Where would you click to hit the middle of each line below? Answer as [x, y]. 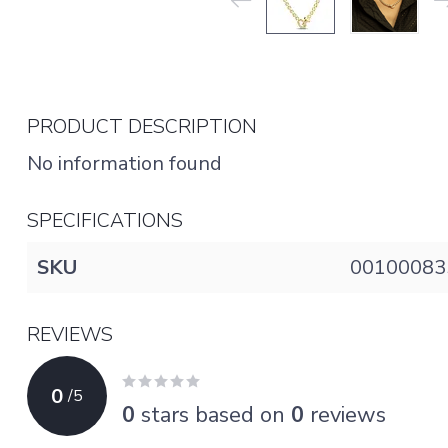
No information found [124, 163]
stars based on [213, 414]
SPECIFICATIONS [105, 220]
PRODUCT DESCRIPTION [142, 126]
